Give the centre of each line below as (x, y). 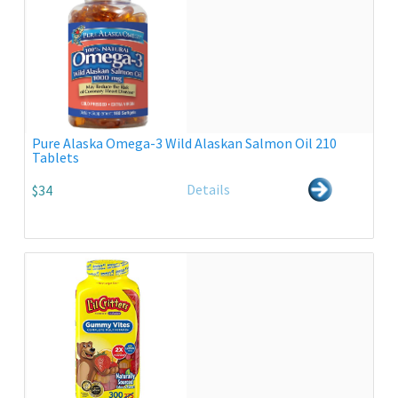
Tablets (55, 157)
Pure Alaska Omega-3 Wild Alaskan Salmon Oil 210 (184, 143)
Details (209, 189)
